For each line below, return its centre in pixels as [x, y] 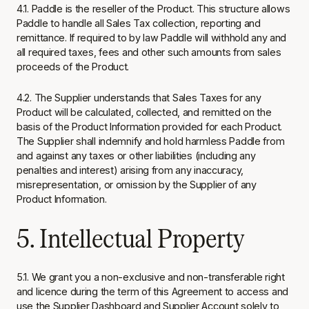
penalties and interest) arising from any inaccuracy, [130, 170]
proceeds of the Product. [73, 67]
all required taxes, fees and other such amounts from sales [149, 52]
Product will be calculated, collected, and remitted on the [144, 112]
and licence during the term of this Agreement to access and [153, 291]
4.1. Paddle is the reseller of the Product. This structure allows [153, 9]
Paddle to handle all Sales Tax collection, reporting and [139, 23]
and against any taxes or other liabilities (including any [136, 156]
